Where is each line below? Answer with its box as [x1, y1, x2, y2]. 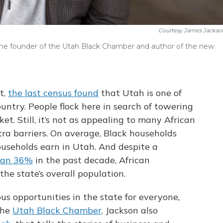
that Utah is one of [99, 87, 182, 99]
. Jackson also [102, 205, 158, 217]
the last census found [8, 87, 99, 99]
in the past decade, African [33, 154, 150, 166]
